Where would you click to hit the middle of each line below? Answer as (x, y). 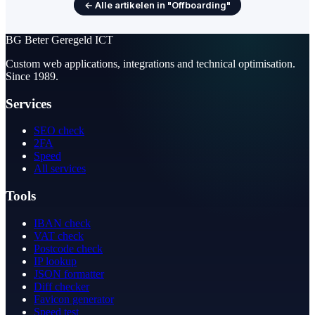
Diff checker (62, 286)
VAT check (59, 236)
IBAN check (62, 223)
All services (60, 169)
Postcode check (68, 248)
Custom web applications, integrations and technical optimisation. (150, 64)
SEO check (59, 131)
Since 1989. (32, 76)
